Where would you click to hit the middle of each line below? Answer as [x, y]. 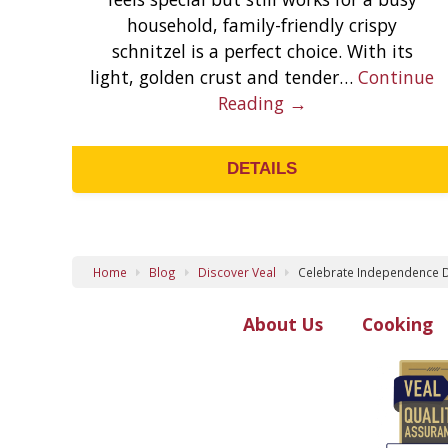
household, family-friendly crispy [262, 24]
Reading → [262, 102]
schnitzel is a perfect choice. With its [262, 50]
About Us [282, 323]
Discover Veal [237, 272]
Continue [396, 76]
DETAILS [262, 169]
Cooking [397, 323]
